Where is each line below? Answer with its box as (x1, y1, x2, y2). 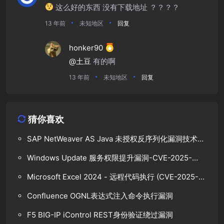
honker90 (69, 42, 103, 52)
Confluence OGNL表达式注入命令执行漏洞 (27, 190, 173, 200)
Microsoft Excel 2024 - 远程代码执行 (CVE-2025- (27, 171, 198, 181)
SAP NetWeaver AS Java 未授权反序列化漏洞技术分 (27, 133, 205, 143)
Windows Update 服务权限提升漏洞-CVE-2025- (27, 152, 192, 162)
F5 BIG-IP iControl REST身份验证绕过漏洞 (27, 209, 173, 219)
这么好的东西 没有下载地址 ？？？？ (53, 2, 180, 12)
